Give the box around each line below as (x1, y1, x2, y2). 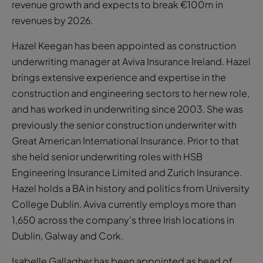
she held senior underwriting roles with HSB (12, 150, 203, 163)
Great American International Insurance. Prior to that (12, 134, 239, 147)
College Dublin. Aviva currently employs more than (12, 197, 236, 210)
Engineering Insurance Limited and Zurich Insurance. (12, 166, 242, 178)
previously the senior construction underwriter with (12, 118, 237, 131)
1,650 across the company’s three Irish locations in (12, 213, 234, 226)
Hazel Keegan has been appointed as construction (12, 39, 236, 52)
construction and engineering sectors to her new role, (12, 86, 249, 99)
